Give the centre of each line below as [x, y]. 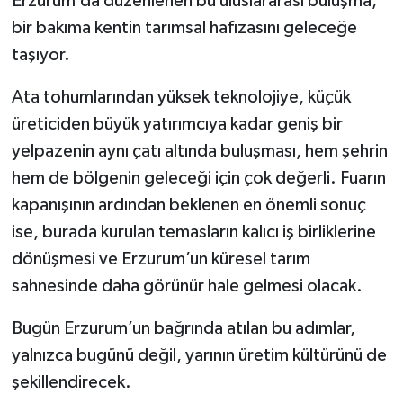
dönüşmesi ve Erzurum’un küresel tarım [161, 259]
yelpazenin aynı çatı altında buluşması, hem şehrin [199, 151]
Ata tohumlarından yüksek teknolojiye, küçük [181, 97]
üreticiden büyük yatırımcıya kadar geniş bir [177, 124]
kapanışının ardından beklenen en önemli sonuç [188, 205]
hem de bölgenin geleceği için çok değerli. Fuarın [198, 178]
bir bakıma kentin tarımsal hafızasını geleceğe [184, 27]
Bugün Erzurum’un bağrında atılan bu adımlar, [183, 328]
